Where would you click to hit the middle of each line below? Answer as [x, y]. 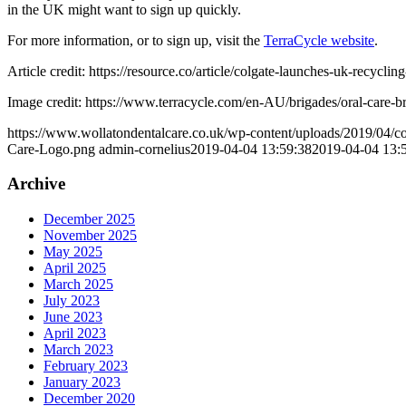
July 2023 [72, 300]
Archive [36, 184]
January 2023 [82, 382]
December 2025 [89, 218]
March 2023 [78, 349]
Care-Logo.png [51, 149]
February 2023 [86, 365]
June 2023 [73, 316]
